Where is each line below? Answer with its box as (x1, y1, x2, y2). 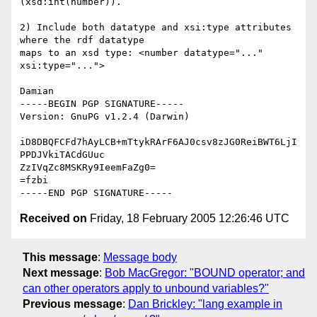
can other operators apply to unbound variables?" (23, 282, 269, 294)
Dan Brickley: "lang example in (128, 297, 282, 310)
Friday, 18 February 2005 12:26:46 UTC (87, 212, 289, 225)
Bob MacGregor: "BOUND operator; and (105, 266, 305, 279)
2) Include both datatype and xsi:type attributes (20, 22, 292, 33)
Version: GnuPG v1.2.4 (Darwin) (20, 111, 190, 122)
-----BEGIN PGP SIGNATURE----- (20, 98, 184, 110)
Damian (20, 86, 54, 97)
